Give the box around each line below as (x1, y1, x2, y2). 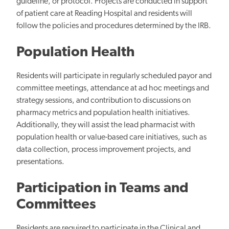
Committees (16, 197, 96, 212)
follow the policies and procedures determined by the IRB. (16, 21, 211, 30)
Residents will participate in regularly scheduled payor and (16, 72, 212, 80)
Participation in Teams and (16, 181, 189, 196)
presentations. (16, 157, 64, 166)
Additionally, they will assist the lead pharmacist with (16, 121, 195, 129)
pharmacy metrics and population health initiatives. (16, 108, 190, 117)
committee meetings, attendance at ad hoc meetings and (16, 84, 209, 93)
